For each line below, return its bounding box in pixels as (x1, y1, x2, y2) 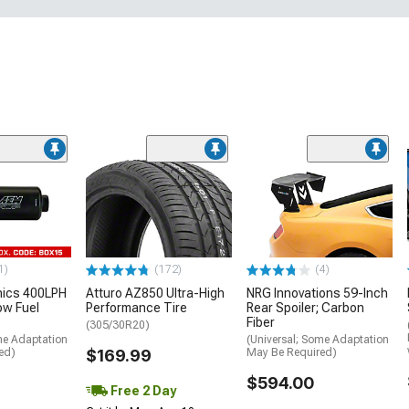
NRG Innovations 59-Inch (246, 286, 388, 301)
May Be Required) (246, 346, 337, 360)
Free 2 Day (108, 383, 176, 399)
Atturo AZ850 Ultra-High (86, 286, 225, 301)
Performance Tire (86, 300, 187, 316)
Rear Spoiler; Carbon (246, 300, 364, 316)
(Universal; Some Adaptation (246, 333, 389, 347)
